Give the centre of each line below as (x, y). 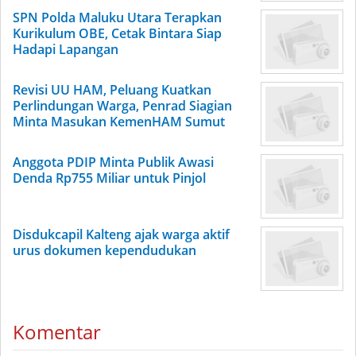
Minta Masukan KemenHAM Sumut (119, 122)
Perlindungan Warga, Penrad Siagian (122, 106)
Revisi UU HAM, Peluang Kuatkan (112, 90)
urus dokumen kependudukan (104, 251)
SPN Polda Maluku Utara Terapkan (117, 18)
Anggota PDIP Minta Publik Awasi (113, 163)
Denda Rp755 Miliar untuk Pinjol (109, 178)
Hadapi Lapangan (66, 50)
